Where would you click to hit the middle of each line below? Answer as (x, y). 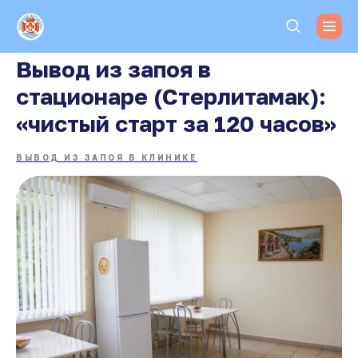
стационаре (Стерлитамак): (171, 96)
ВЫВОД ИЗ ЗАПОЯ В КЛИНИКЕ (107, 157)
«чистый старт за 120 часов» (176, 123)
